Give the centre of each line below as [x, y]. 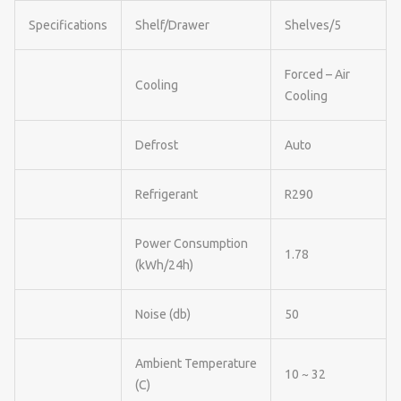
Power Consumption [192, 243]
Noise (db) [163, 314]
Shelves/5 [313, 25]
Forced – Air [317, 74]
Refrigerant [166, 194]
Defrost [157, 145]
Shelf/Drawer [172, 25]
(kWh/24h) [164, 264]
